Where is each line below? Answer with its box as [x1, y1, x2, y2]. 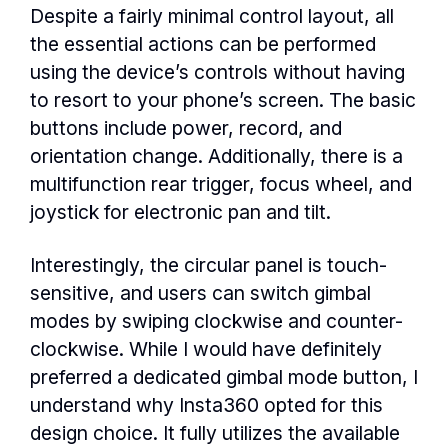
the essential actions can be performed [30, 32, 376, 57]
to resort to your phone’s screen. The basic [30, 88, 416, 113]
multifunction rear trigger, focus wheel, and [30, 172, 412, 197]
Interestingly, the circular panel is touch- [30, 253, 387, 278]
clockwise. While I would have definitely [30, 337, 382, 362]
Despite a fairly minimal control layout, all [30, 4, 394, 29]
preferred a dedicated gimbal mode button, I [30, 365, 418, 390]
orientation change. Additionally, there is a [30, 144, 403, 169]
